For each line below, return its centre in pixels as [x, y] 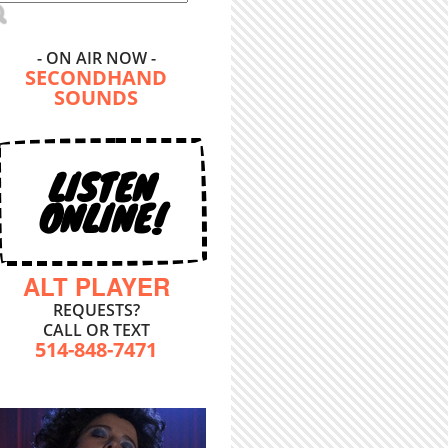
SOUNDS [96, 97]
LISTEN [101, 186]
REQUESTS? [96, 310]
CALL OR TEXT [96, 330]
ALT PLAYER [96, 286]
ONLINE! [101, 217]
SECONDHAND [96, 77]
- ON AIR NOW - [96, 58]
